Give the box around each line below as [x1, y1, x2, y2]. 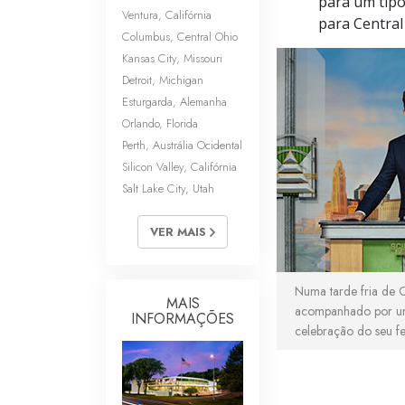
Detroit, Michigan [122, 71, 203, 89]
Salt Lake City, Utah [122, 179, 214, 197]
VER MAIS [150, 222, 210, 240]
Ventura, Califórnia [122, 5, 212, 24]
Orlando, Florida [122, 114, 198, 132]
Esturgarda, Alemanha [122, 92, 227, 110]
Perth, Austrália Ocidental [122, 136, 242, 154]
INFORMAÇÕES [131, 307, 234, 329]
